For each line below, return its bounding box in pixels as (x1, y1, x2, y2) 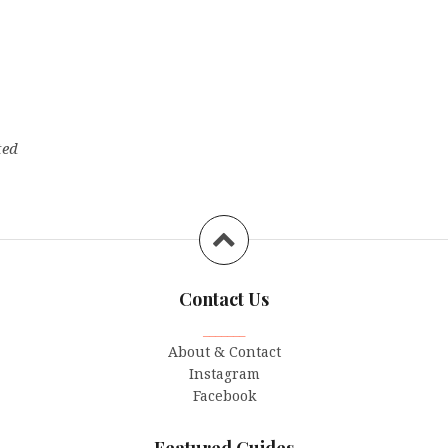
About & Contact (167, 342, 281, 362)
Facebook (192, 386, 256, 406)
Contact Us (179, 287, 269, 312)
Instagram (188, 364, 260, 384)
